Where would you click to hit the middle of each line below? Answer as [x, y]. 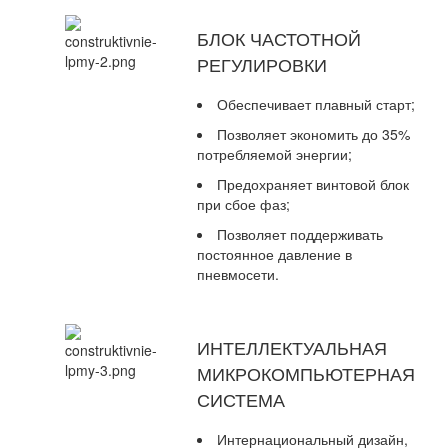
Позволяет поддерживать [300, 234]
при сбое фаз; [243, 204]
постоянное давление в [274, 254]
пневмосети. [238, 274]
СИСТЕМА [241, 399]
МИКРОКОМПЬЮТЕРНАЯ [306, 373]
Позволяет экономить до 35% [313, 134]
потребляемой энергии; [274, 154]
